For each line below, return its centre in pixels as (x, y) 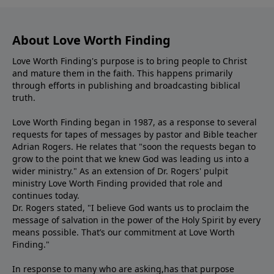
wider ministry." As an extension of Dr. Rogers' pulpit (120, 171)
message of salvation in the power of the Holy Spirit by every (136, 220)
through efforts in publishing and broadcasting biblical (126, 85)
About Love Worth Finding (91, 40)
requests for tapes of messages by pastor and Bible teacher (135, 134)
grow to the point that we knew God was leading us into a (131, 158)
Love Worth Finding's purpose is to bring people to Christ (130, 61)
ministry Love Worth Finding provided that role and (117, 183)
